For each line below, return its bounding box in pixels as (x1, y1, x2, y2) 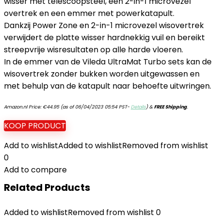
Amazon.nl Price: (4, 104, 43, 110)
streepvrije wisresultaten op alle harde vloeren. (4, 44, 183, 55)
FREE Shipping (154, 104, 187, 110)
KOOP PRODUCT (4, 120, 66, 131)
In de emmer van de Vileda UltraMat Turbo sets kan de (4, 56, 212, 67)
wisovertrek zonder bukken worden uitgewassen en (4, 68, 200, 79)
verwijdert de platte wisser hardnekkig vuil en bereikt (4, 32, 205, 43)
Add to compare (4, 164, 67, 175)
